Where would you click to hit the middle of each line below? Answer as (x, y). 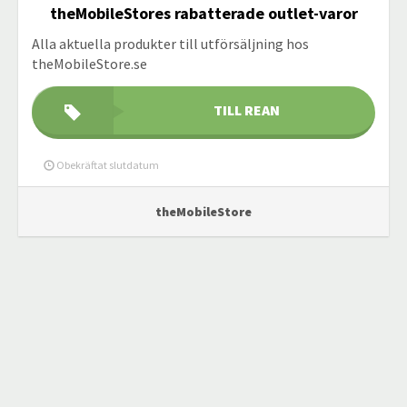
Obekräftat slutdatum (107, 165)
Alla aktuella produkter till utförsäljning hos (170, 44)
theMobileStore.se (89, 64)
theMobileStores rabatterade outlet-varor (203, 13)
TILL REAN (246, 110)
